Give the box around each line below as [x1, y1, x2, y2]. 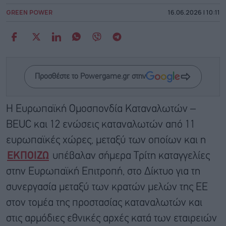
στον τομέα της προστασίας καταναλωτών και [6, 198, 202, 208]
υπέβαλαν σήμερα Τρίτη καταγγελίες [50, 151, 210, 161]
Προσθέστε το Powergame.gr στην [35, 73, 146, 81]
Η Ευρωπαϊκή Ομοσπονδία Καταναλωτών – [6, 104, 196, 115]
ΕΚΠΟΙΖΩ [7, 151, 49, 161]
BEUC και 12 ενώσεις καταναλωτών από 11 [6, 120, 195, 130]
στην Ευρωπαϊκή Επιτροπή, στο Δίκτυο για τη [6, 167, 200, 177]
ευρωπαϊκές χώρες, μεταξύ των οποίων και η [6, 136, 206, 146]
